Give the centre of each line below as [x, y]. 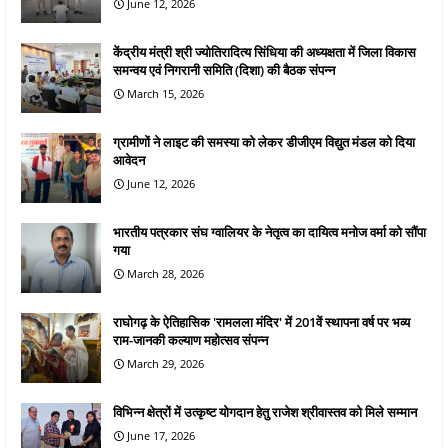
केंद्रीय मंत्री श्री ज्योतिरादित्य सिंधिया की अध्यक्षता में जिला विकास [264, 51]
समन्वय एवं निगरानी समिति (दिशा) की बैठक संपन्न [224, 69]
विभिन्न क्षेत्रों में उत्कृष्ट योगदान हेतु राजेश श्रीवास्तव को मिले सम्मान [265, 411]
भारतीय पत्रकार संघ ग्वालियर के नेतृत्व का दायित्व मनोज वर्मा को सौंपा [269, 231]
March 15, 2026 [165, 93]
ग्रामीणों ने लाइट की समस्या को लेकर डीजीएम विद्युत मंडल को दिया [264, 141]
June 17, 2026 [161, 435]
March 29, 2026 [165, 363]
